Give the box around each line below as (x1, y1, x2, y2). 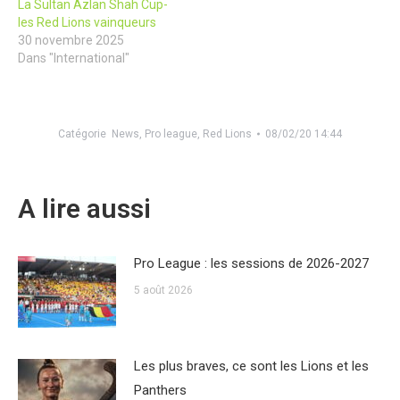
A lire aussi (18, 193, 151, 224)
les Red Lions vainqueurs (18, 15, 156, 29)
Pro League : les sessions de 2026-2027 (134, 255, 369, 271)
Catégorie (58, 128, 112, 140)
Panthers (134, 382, 187, 398)
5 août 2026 (134, 284, 193, 296)
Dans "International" (18, 51, 129, 65)
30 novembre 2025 (18, 33, 124, 47)
